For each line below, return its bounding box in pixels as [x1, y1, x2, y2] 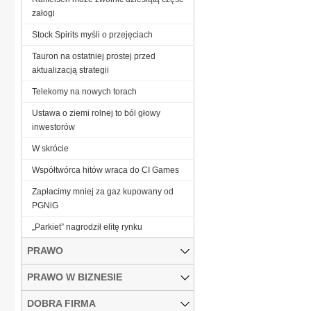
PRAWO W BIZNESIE [27, 271, 122, 283]
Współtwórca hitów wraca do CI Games [32, 165, 179, 175]
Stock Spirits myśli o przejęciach [32, 29, 153, 40]
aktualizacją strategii [32, 65, 109, 75]
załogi [32, 8, 55, 18]
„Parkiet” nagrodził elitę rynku [32, 221, 142, 232]
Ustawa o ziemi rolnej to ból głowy [32, 108, 160, 118]
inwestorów [32, 121, 75, 132]
